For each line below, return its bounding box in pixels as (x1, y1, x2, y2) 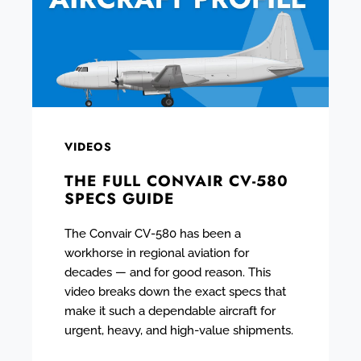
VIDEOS (64, 138, 112, 155)
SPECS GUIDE (64, 187, 174, 210)
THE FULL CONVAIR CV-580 (64, 169, 288, 192)
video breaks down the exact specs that (64, 284, 286, 299)
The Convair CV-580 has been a (64, 226, 241, 241)
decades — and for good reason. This (64, 264, 271, 280)
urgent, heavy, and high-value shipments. (64, 322, 293, 338)
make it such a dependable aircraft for (64, 303, 276, 318)
